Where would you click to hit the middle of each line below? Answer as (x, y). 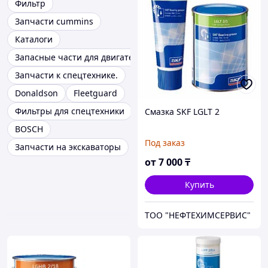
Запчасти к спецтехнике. (66, 75)
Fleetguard (95, 93)
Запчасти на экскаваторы (68, 147)
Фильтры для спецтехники (70, 111)
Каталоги (34, 39)
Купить (199, 185)
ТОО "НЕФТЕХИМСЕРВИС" (198, 215)
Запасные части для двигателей (82, 57)
